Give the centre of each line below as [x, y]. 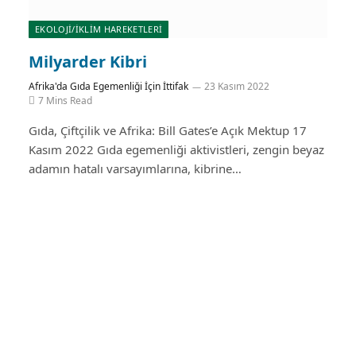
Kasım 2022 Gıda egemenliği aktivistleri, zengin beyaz [176, 149]
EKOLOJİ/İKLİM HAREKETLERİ [99, 29]
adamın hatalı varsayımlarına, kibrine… [135, 168]
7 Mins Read [65, 100]
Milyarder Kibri [88, 61]
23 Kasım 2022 [237, 86]
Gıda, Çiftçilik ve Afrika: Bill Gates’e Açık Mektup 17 [168, 130]
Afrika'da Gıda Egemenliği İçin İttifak [108, 86]
